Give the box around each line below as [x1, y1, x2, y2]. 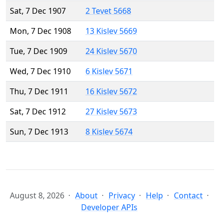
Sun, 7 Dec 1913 [10, 126, 68, 137]
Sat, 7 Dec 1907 [10, 5, 66, 17]
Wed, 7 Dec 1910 [10, 66, 71, 77]
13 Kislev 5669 [85, 26, 137, 37]
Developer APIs [81, 202, 137, 213]
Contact [174, 190, 203, 201]
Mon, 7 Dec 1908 [10, 26, 71, 37]
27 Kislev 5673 [85, 106, 137, 117]
